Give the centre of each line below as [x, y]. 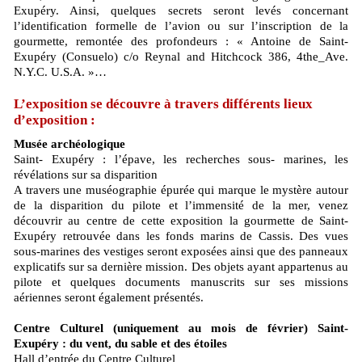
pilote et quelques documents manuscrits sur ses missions [181, 282]
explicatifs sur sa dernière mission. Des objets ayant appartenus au [181, 267]
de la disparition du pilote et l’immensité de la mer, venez [181, 205]
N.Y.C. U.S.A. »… [60, 72]
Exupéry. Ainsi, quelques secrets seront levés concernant [181, 11]
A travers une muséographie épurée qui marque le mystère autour [181, 190]
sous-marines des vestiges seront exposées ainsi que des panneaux [181, 251]
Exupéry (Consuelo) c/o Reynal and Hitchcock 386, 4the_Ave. [181, 57]
